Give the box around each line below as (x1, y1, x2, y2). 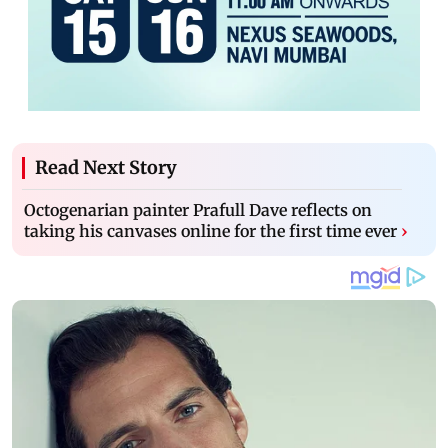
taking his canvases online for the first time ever (24, 220, 397, 241)
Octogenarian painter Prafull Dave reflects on (24, 199, 372, 220)
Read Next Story (35, 155, 177, 179)
